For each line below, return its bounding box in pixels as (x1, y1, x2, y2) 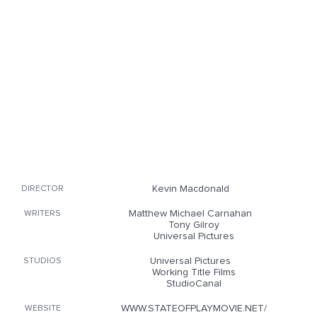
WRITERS (24, 209, 61, 218)
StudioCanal (166, 279, 221, 289)
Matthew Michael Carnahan (129, 209, 252, 219)
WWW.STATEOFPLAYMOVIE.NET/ (121, 304, 267, 313)
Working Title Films (152, 267, 236, 277)
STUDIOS (23, 257, 62, 265)
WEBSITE (24, 304, 61, 313)
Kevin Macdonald (151, 184, 229, 194)
